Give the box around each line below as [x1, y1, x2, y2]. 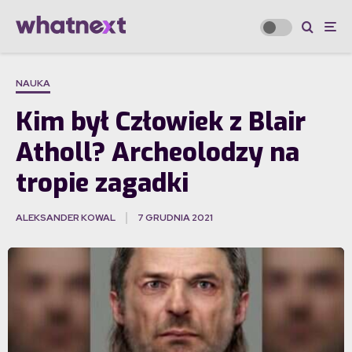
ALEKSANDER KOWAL [16, 211, 115, 225]
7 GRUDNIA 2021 [137, 211, 213, 225]
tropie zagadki [16, 166, 189, 201]
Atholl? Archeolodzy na [16, 135, 299, 170]
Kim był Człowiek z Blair [16, 104, 306, 140]
